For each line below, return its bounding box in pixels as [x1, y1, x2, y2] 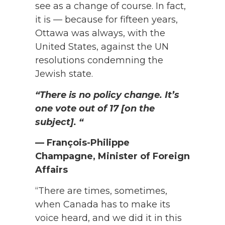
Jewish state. [35, 68, 93, 80]
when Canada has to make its [35, 198, 170, 210]
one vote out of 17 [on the [35, 102, 155, 114]
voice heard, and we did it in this [35, 212, 182, 223]
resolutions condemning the [35, 55, 163, 66]
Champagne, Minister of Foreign [35, 151, 190, 162]
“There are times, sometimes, [35, 185, 167, 196]
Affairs [35, 164, 68, 176]
